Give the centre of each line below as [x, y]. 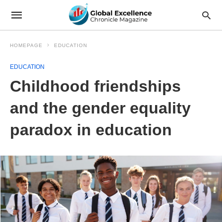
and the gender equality [100, 108]
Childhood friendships [95, 86]
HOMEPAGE [26, 45]
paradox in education [91, 130]
